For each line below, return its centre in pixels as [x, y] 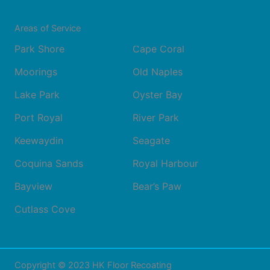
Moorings [36, 71]
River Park [155, 117]
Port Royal [39, 117]
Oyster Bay [157, 94]
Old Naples [157, 71]
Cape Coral [158, 49]
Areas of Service [48, 28]
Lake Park [37, 94]
